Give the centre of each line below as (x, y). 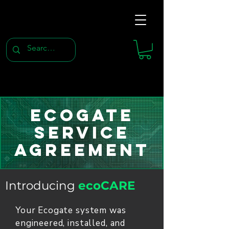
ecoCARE (107, 186)
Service (82, 133)
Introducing (42, 186)
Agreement (82, 150)
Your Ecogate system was (71, 210)
